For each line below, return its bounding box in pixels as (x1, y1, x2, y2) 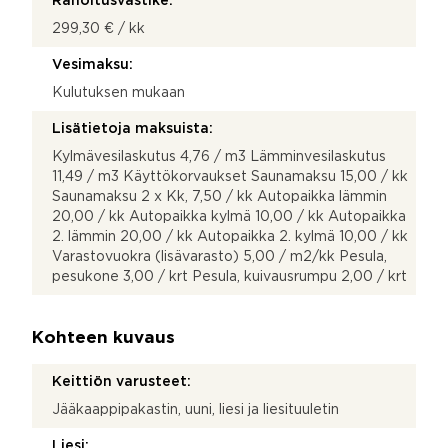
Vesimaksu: (52, 58, 133, 71)
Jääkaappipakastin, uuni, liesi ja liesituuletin (52, 403, 339, 416)
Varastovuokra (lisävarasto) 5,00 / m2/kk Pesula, (52, 250, 387, 263)
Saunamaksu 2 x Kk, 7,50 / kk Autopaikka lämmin (52, 190, 387, 203)
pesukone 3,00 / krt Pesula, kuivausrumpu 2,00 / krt (52, 270, 407, 283)
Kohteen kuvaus (32, 330, 175, 346)
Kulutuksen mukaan (52, 86, 185, 99)
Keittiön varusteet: (52, 375, 191, 388)
